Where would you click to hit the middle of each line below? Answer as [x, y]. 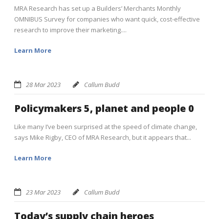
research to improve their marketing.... [70, 30]
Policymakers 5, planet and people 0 [104, 108]
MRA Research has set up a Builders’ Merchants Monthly [98, 8]
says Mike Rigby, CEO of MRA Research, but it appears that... [103, 137]
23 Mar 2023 [43, 192]
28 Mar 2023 [43, 84]
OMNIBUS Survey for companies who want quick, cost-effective [107, 19]
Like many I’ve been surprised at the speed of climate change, [106, 126]
